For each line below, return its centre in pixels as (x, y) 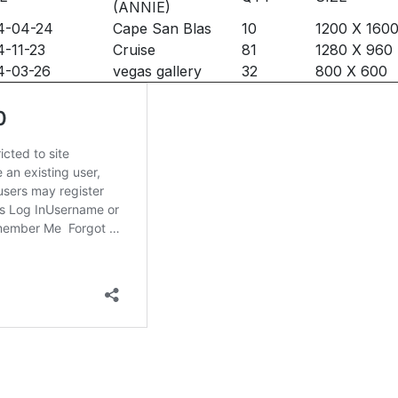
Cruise (134, 50)
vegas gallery (157, 72)
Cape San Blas (162, 29)
